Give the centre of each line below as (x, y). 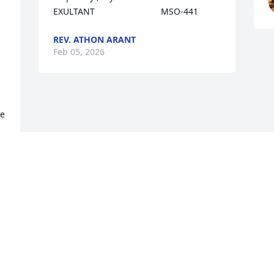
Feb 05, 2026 (79, 52)
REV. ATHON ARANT (95, 40)
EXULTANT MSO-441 (126, 12)
